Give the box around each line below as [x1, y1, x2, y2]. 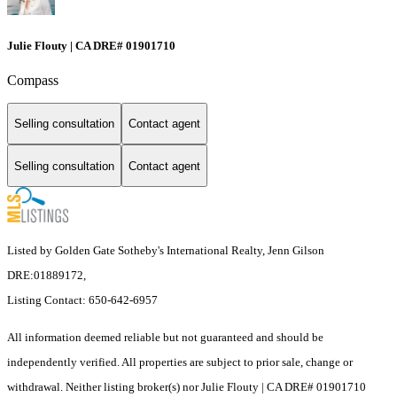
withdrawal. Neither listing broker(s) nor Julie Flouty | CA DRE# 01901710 [7, 380, 366, 394]
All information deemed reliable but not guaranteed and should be [7, 331, 323, 345]
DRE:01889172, [7, 269, 86, 283]
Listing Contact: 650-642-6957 [7, 293, 160, 307]
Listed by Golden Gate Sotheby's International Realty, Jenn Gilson [7, 244, 324, 258]
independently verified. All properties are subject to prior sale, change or [7, 355, 353, 370]
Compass [7, 72, 58, 88]
